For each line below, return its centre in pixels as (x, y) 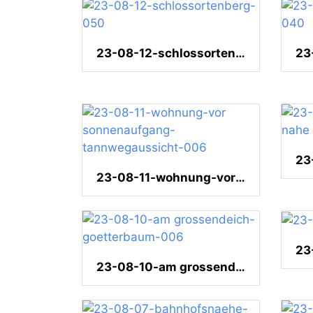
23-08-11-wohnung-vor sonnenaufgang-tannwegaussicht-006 (240, 178)
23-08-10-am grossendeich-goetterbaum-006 (240, 267)
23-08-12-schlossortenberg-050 (240, 53)
